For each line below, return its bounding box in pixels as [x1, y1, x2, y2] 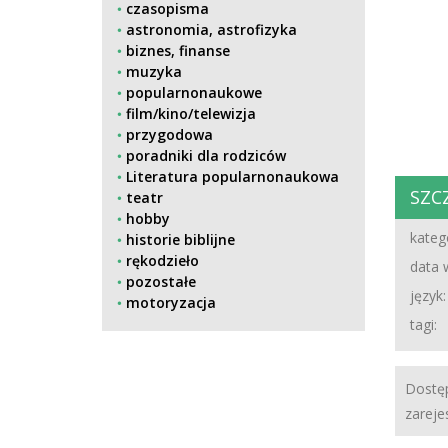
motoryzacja [126, 293, 216, 312]
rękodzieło [126, 251, 199, 270]
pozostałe [126, 272, 196, 291]
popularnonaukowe [126, 83, 262, 102]
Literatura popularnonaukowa [126, 167, 339, 186]
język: [409, 285, 446, 305]
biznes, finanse [126, 41, 230, 60]
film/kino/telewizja [126, 104, 256, 123]
